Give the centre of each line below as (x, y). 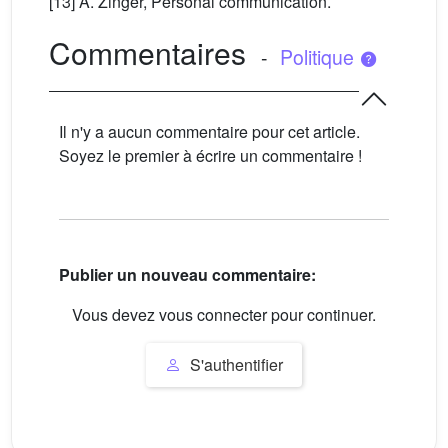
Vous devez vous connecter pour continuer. (224, 315)
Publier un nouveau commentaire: (187, 275)
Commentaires (147, 52)
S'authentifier (234, 364)
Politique (319, 57)
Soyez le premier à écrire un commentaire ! (210, 155)
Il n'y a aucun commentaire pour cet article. (209, 131)
